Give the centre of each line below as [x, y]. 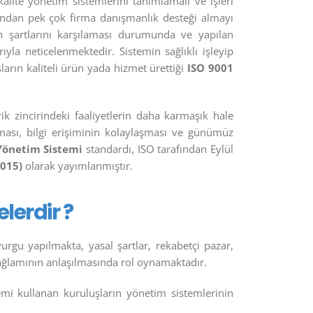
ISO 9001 [210, 68]
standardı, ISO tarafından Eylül [158, 149]
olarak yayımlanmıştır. [78, 166]
